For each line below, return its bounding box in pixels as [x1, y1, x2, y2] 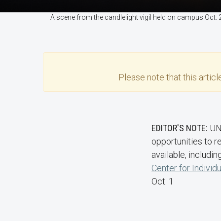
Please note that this [118, 72, 199, 82]
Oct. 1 [151, 176, 174, 186]
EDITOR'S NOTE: [151, 123, 210, 133]
